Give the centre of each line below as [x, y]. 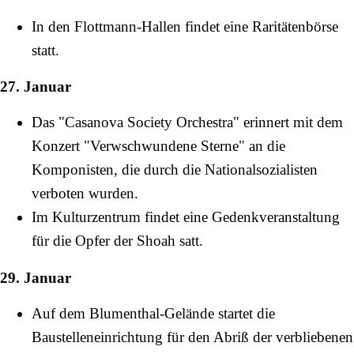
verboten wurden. [85, 194]
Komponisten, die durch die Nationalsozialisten [175, 170]
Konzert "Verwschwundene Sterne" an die [158, 146]
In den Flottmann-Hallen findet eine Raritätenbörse [185, 27]
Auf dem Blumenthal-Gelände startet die [153, 313]
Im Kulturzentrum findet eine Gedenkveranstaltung [186, 217]
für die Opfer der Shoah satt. [117, 241]
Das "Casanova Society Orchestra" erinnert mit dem [187, 122]
